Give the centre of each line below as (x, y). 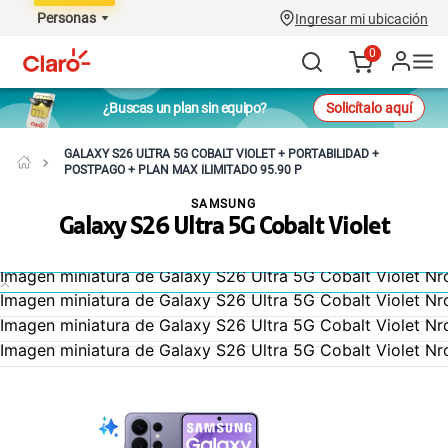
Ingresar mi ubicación (361, 19)
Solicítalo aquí (369, 108)
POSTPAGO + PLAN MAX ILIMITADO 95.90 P (183, 170)
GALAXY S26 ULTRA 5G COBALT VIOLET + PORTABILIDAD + (221, 154)
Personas (66, 18)
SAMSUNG (224, 204)
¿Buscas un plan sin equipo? (185, 108)
